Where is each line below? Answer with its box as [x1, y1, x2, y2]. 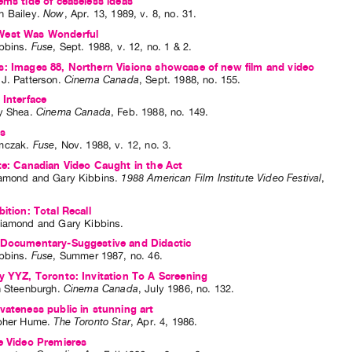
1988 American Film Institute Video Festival [121, 171, 322, 184]
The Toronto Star [53, 315, 130, 328]
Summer [59, 250, 98, 262]
